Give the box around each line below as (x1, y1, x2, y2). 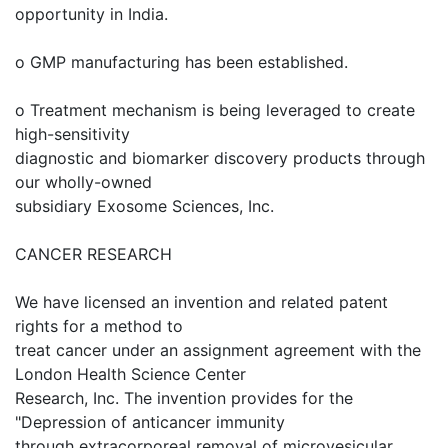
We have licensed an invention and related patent (15, 292, 388, 312)
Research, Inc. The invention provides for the (15, 388, 353, 408)
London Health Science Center (15, 364, 246, 384)
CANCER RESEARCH (15, 244, 172, 264)
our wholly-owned (15, 172, 152, 192)
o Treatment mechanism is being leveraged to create (15, 100, 415, 120)
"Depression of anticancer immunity (15, 412, 285, 432)
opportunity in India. (15, 4, 168, 24)
